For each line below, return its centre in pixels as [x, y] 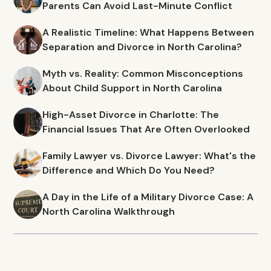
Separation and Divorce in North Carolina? [142, 47]
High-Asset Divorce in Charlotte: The [131, 115]
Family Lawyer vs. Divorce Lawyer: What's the [149, 156]
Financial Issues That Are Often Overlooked [146, 129]
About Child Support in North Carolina [132, 88]
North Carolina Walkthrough [109, 211]
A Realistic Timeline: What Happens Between [149, 32]
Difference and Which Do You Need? [129, 170]
